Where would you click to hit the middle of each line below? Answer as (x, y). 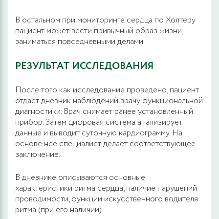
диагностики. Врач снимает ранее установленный (104, 111)
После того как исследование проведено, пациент (107, 90)
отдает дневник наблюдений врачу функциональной (109, 101)
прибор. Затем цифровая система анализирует (99, 122)
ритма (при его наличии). (59, 210)
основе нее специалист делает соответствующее (105, 144)
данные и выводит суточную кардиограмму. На (99, 133)
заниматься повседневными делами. (80, 42)
